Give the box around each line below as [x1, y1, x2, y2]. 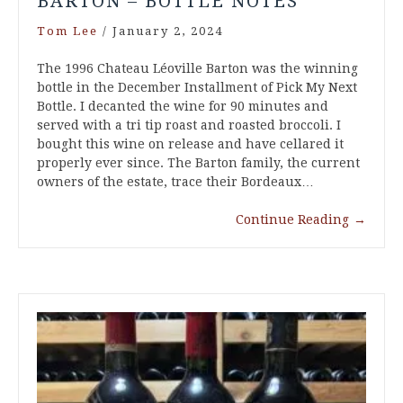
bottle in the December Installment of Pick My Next [37, 79, 357, 94]
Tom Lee [37, 23, 98, 38]
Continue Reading [236, 211, 349, 227]
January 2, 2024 [112, 23, 223, 38]
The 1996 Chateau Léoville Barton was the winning [37, 60, 358, 76]
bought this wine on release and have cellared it [37, 136, 344, 151]
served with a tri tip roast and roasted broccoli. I [37, 117, 341, 132]
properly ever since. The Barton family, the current [37, 155, 360, 170]
